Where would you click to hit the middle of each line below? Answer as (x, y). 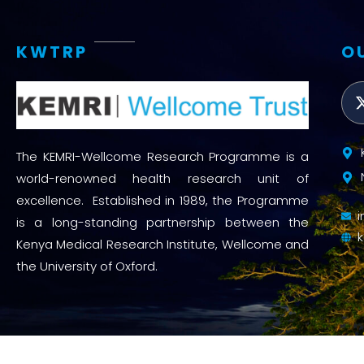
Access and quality (165, 33)
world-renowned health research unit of (162, 178)
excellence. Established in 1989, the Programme (162, 200)
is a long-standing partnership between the (162, 222)
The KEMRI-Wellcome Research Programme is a (162, 156)
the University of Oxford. (87, 266)
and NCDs (323, 69)
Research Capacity (164, 71)
